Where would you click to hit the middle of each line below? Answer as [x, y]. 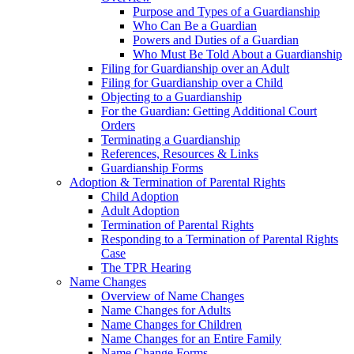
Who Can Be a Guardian [195, 26]
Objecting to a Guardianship [171, 97]
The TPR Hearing [146, 267]
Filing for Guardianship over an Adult [195, 68]
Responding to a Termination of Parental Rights [220, 239]
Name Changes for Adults [166, 310]
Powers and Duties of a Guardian [216, 40]
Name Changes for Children [171, 324]
